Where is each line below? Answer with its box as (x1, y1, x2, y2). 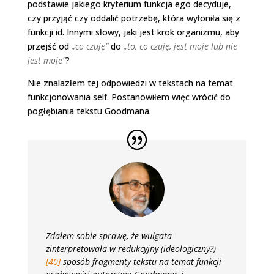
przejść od (27, 40, 72, 52)
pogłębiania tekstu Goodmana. (27, 105, 151, 117)
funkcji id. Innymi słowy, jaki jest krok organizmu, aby (27, 26, 239, 38)
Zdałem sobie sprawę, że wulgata (45, 229, 172, 242)
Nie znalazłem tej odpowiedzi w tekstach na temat (27, 76, 233, 89)
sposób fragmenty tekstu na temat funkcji (60, 255, 221, 267)
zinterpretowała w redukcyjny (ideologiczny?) (45, 242, 216, 254)
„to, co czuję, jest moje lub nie (123, 40, 237, 52)
